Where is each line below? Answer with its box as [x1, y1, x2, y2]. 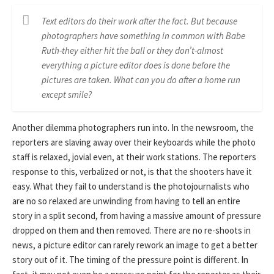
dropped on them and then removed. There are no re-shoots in [12, 224, 251, 236]
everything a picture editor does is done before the [42, 59, 230, 71]
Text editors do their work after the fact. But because [42, 15, 237, 27]
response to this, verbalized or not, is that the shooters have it [12, 166, 252, 177]
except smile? [42, 89, 92, 100]
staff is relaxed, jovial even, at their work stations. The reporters [12, 151, 256, 163]
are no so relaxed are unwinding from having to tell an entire [12, 195, 240, 207]
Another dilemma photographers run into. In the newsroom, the [12, 122, 254, 133]
